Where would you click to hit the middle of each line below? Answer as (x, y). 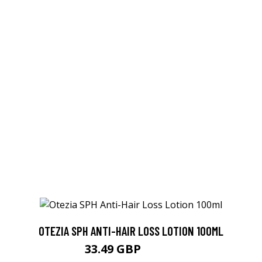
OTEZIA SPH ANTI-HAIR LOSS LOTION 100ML (131, 231)
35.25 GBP (161, 251)
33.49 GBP (114, 249)
